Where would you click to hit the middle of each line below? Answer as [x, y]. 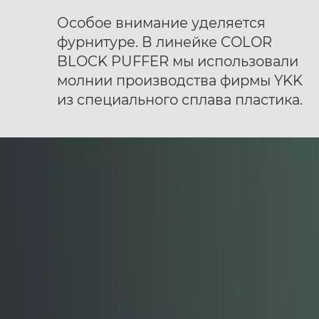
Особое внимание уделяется [161, 23]
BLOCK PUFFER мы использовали [178, 62]
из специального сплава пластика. [180, 100]
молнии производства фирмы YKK [180, 81]
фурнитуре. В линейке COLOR [164, 42]
